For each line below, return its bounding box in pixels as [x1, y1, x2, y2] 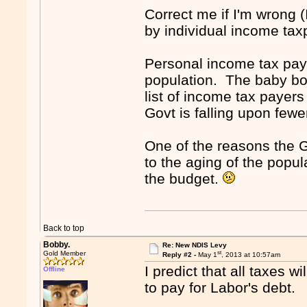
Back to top [43, 223, 85, 233]
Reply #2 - [162, 251, 198, 259]
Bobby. [43, 240, 71, 249]
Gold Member [43, 249, 86, 257]
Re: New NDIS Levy [162, 241, 227, 249]
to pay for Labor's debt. [145, 280, 296, 296]
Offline [43, 265, 66, 273]
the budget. [145, 171, 223, 187]
